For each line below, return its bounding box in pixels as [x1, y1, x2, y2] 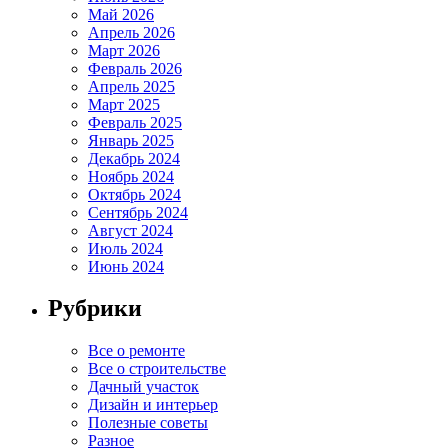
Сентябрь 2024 [88, 203, 188, 221]
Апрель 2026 [88, 23, 175, 41]
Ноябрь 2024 [88, 167, 174, 185]
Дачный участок [88, 378, 199, 396]
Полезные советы [88, 414, 208, 432]
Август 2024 [88, 221, 173, 239]
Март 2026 [88, 41, 160, 59]
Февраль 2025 [88, 113, 182, 131]
